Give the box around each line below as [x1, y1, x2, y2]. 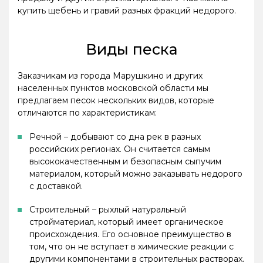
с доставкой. [29, 180, 83, 191]
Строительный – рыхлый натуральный [29, 204, 186, 215]
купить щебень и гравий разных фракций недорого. [18, 5, 236, 16]
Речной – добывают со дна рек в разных [29, 131, 201, 142]
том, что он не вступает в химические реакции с [29, 241, 234, 252]
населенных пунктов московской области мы [18, 83, 208, 94]
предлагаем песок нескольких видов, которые [18, 95, 214, 106]
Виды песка [86, 41, 177, 59]
